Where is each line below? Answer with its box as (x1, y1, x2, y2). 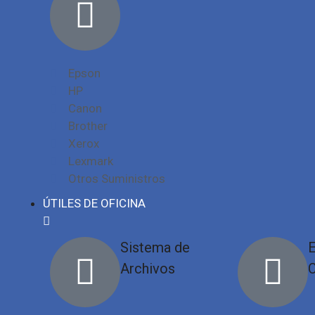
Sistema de (120, 239, 190, 256)
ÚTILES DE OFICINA (43, 196, 146, 210)
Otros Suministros (68, 172, 166, 186)
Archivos (120, 260, 175, 277)
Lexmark (68, 154, 114, 168)
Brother (68, 119, 108, 133)
